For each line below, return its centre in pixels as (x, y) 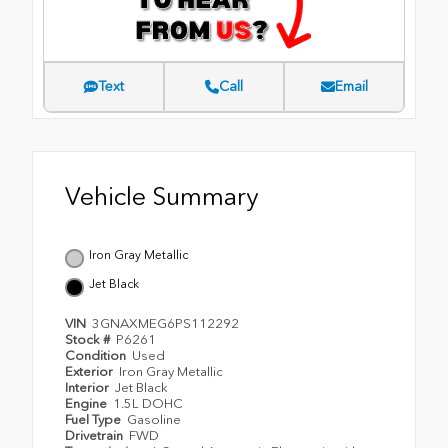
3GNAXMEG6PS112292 (166, 323)
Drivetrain (95, 435)
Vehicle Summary (161, 195)
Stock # (89, 339)
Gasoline (154, 419)
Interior (88, 387)
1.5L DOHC (148, 403)
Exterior (90, 371)
